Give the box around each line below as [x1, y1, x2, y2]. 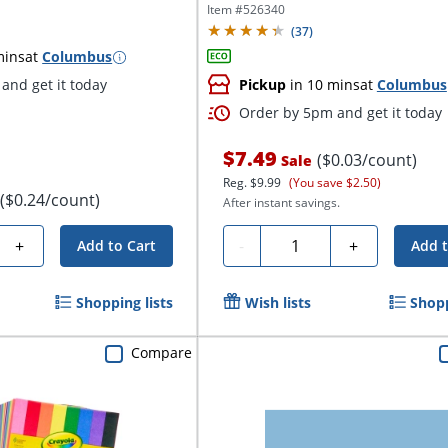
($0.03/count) [316, 149, 417, 172]
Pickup [238, 75, 286, 95]
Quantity [267, 232, 333, 255]
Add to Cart [76, 236, 156, 256]
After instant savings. [222, 194, 340, 212]
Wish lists [244, 293, 311, 313]
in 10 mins [285, 75, 360, 95]
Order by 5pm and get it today [238, 103, 442, 123]
